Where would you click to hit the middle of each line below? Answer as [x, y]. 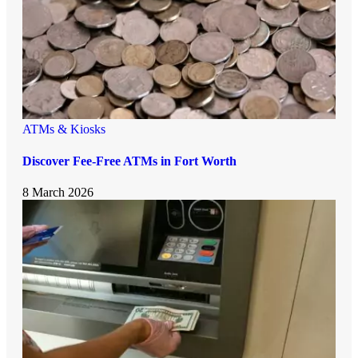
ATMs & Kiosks [64, 129]
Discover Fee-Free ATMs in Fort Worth [129, 161]
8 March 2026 [58, 192]
